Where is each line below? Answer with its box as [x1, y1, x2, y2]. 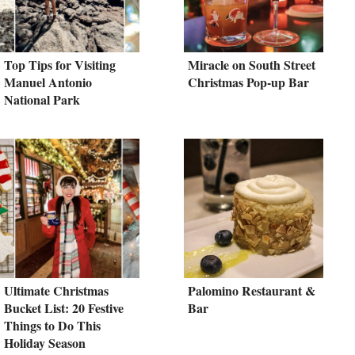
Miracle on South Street [188, 55, 315, 74]
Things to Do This [4, 316, 101, 335]
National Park [4, 90, 80, 109]
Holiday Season [4, 334, 86, 353]
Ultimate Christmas [4, 281, 109, 300]
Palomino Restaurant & [188, 281, 315, 300]
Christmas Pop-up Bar [188, 73, 309, 92]
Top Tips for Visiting [4, 55, 116, 74]
